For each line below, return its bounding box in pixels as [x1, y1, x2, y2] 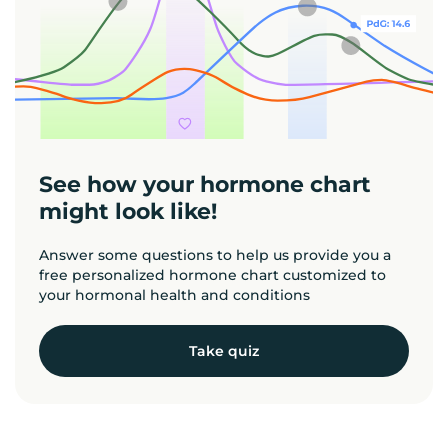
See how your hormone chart [39, 170, 371, 198]
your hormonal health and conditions [39, 285, 310, 304]
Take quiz [189, 341, 259, 360]
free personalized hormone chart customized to [39, 265, 386, 284]
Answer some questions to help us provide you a [39, 245, 391, 264]
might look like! [39, 197, 217, 225]
